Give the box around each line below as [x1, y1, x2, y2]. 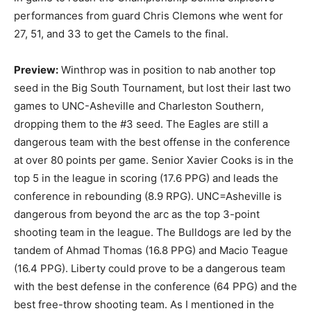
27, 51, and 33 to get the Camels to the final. [14, 26, 228, 40]
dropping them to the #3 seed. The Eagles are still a [14, 117, 268, 131]
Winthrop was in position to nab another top [58, 62, 276, 76]
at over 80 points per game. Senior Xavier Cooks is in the [14, 153, 294, 167]
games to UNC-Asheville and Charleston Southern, [14, 99, 264, 112]
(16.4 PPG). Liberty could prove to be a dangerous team [14, 261, 285, 275]
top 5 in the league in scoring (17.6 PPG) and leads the [14, 171, 278, 185]
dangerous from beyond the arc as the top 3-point [14, 207, 260, 221]
